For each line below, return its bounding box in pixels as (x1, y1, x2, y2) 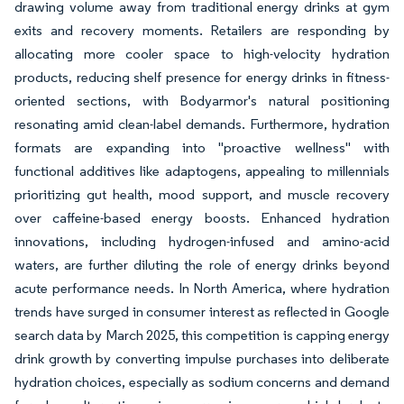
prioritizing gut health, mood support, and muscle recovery (14, 186, 390, 204)
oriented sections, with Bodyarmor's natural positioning (14, 92, 390, 110)
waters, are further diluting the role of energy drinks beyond (14, 256, 390, 274)
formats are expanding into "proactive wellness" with (14, 139, 390, 157)
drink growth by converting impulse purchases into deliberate (14, 350, 390, 368)
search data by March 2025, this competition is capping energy (14, 326, 390, 344)
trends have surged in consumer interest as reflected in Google (14, 303, 390, 321)
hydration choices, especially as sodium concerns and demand (14, 373, 390, 391)
